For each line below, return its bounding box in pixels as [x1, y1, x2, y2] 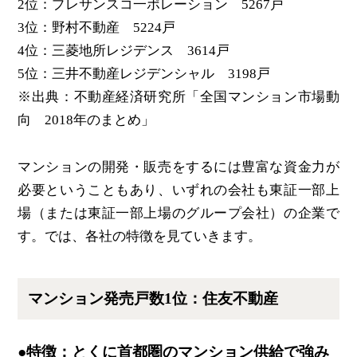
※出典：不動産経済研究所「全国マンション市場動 [18, 89, 339, 105]
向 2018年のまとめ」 [18, 112, 155, 128]
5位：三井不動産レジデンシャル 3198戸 [18, 66, 271, 82]
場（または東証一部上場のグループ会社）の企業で [18, 205, 339, 221]
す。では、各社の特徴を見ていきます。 [18, 228, 262, 244]
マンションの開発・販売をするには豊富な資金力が [18, 159, 339, 175]
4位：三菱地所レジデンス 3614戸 [18, 43, 230, 59]
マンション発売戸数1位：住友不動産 [28, 289, 279, 307]
